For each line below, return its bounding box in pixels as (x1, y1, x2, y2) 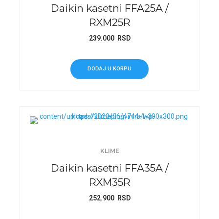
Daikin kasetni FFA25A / (50, 2, 169, 15)
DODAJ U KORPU (88, 66, 131, 72)
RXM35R (88, 176, 131, 189)
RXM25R (88, 16, 131, 29)
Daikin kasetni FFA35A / (50, 162, 169, 175)
